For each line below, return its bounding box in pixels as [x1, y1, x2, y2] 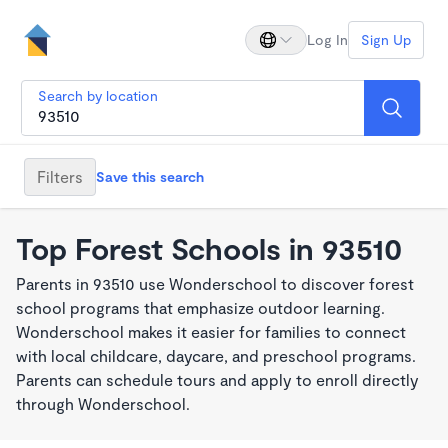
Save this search [96, 167, 204, 185]
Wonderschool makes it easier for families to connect [16, 322, 406, 341]
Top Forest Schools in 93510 [16, 230, 402, 266]
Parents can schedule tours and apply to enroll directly [16, 370, 419, 389]
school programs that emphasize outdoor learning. [16, 298, 385, 317]
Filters [37, 166, 83, 186]
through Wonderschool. [16, 394, 190, 413]
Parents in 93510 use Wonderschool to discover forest [16, 274, 414, 293]
